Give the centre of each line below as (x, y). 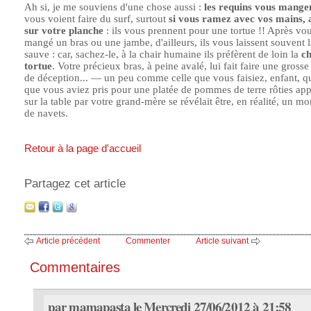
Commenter (148, 241)
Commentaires (75, 268)
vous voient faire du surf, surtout (96, 18)
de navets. (46, 113)
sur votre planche (64, 30)
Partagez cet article (75, 183)
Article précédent (68, 241)
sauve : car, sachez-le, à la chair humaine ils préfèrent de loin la (163, 54)
